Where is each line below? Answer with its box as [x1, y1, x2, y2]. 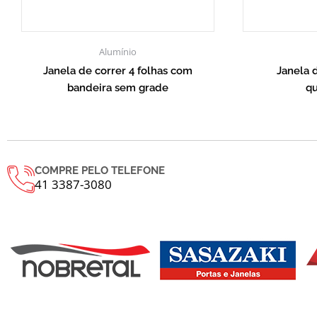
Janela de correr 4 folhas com [42, 64, 192, 77]
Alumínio [98, 45, 137, 59]
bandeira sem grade [67, 81, 168, 94]
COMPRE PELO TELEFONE [35, 164, 165, 178]
